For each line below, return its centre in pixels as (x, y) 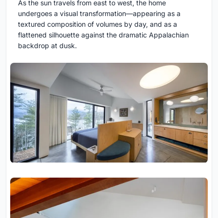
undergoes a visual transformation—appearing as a (99, 14)
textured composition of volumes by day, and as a (98, 24)
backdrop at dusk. (47, 46)
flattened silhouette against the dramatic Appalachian (103, 35)
